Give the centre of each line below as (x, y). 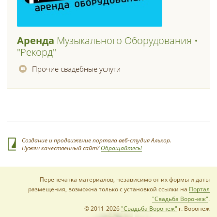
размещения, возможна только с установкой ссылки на (108, 189)
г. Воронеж (194, 209)
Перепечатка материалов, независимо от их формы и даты (125, 179)
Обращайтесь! (121, 148)
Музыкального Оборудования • (126, 40)
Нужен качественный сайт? (61, 148)
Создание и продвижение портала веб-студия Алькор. (97, 140)
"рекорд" (37, 52)
